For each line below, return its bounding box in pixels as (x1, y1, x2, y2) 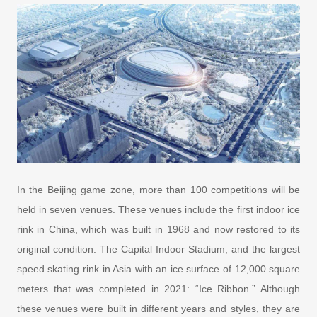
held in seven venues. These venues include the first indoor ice (16, 203, 301, 215)
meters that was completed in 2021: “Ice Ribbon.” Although (16, 282, 301, 294)
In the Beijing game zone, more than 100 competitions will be (16, 183, 301, 195)
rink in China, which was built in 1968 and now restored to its (16, 223, 301, 235)
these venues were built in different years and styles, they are (16, 302, 301, 314)
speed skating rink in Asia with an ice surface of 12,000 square (16, 263, 301, 275)
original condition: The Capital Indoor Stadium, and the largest (16, 243, 301, 255)
